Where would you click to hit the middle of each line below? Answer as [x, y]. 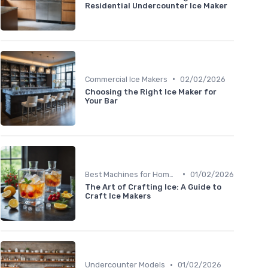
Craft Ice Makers [118, 196]
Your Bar [101, 100]
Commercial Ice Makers [126, 79]
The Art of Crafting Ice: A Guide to [153, 187]
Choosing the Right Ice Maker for [151, 92]
